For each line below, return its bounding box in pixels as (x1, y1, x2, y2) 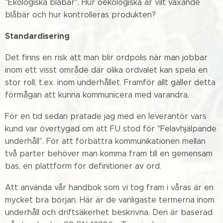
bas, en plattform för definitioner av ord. (5, 161, 161, 171)
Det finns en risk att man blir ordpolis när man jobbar (5, 53, 208, 62)
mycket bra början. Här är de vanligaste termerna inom (5, 195, 215, 205)
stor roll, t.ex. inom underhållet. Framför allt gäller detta (5, 78, 216, 87)
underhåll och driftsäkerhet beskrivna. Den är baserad (5, 208, 213, 217)
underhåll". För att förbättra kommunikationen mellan (5, 136, 206, 146)
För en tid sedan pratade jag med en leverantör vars (5, 111, 207, 121)
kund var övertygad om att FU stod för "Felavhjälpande (5, 124, 217, 133)
